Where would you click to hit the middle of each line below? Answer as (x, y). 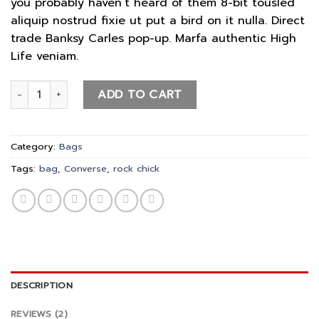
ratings (26, 11)
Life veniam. (45, 57)
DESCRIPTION (42, 286)
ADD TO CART (140, 95)
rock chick (136, 169)
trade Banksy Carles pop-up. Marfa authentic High (153, 39)
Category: (35, 147)
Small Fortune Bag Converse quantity (100, 88)
